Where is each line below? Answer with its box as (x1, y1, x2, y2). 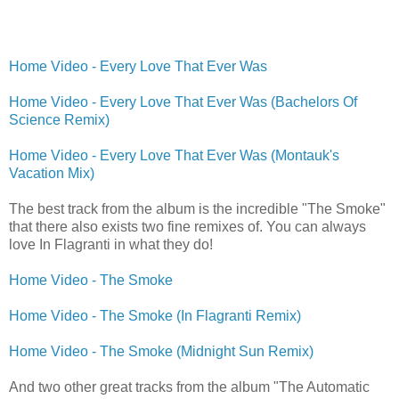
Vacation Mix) (9, 165, 94, 181)
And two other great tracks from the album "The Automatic (9, 379, 370, 395)
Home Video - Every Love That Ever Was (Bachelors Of (9, 94, 357, 110)
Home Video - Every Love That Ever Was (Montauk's (9, 147, 339, 163)
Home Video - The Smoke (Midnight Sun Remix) (9, 343, 313, 359)
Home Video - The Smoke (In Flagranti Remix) (9, 307, 301, 323)
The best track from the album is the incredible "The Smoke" (9, 200, 386, 216)
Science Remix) (9, 111, 110, 127)
